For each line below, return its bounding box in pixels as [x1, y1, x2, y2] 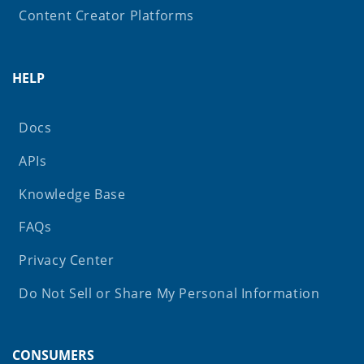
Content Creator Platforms [19, 6, 194, 25]
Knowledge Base [19, 184, 126, 203]
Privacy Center [19, 251, 115, 270]
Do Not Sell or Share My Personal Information [19, 284, 320, 302]
